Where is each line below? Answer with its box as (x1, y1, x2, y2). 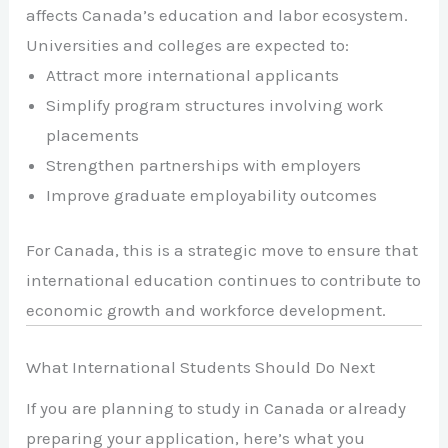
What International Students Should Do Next (26, 356, 376, 377)
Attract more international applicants (46, 64, 340, 85)
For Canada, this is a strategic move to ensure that (26, 240, 419, 261)
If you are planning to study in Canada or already (26, 398, 407, 419)
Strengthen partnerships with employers (46, 154, 362, 175)
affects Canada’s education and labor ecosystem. (26, 4, 409, 25)
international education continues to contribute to (26, 270, 422, 291)
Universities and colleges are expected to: (26, 34, 350, 55)
